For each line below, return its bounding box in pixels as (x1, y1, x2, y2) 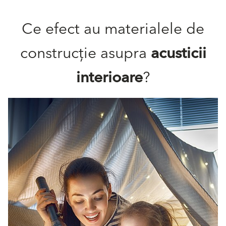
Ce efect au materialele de (22, 16, 204, 43)
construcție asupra (20, 40, 151, 67)
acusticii (150, 40, 206, 67)
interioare (76, 65, 143, 91)
